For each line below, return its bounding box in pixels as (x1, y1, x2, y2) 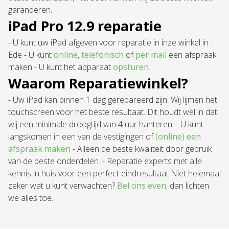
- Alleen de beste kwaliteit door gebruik (71, 143, 212, 154)
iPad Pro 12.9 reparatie (8, 16, 162, 35)
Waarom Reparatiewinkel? (8, 73, 188, 93)
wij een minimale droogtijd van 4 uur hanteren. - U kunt (8, 118, 203, 130)
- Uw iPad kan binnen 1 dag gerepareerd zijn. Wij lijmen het (8, 94, 217, 105)
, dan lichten (166, 179, 209, 191)
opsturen (113, 61, 149, 73)
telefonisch (81, 49, 124, 60)
